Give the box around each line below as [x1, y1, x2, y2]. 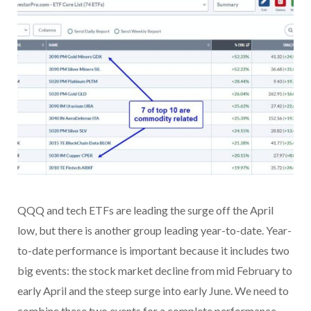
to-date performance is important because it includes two [17, 244, 289, 258]
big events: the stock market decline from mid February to [17, 264, 292, 278]
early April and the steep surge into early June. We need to [17, 284, 289, 298]
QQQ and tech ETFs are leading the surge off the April [17, 203, 274, 217]
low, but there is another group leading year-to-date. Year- [17, 224, 292, 237]
